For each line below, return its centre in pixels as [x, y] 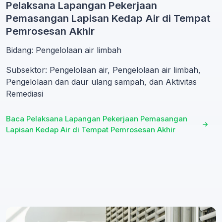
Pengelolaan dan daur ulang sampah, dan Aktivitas [101, 82]
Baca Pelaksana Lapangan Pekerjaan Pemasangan [97, 118]
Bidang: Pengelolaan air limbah [64, 50]
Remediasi [25, 93]
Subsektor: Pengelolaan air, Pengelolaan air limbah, [103, 70]
